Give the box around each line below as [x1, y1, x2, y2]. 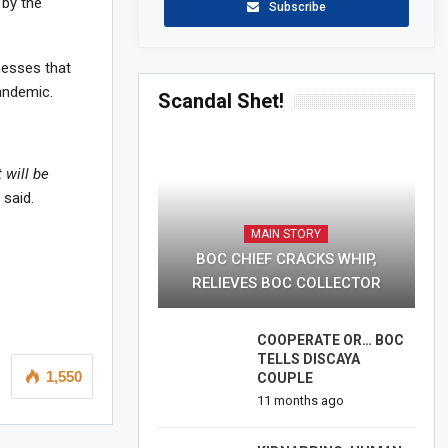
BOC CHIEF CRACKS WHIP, [195, 249, 377, 268]
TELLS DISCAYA [256, 350, 360, 367]
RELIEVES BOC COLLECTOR [191, 273, 381, 292]
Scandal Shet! [157, 88, 284, 113]
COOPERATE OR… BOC [256, 331, 404, 348]
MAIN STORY [251, 226, 322, 241]
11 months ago [256, 392, 344, 408]
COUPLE [256, 369, 313, 386]
